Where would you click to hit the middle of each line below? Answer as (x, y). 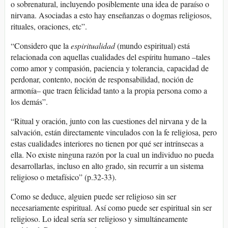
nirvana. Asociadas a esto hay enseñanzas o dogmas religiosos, (111, 15)
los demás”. (29, 102)
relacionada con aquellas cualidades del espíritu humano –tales (110, 57)
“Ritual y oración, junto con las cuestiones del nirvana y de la (109, 121)
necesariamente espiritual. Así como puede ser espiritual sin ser (111, 208)
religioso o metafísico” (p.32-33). (64, 177)
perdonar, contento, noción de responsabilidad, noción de (102, 79)
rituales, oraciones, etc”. (49, 26)
